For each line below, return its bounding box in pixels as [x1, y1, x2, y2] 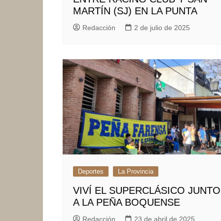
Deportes [78, 167, 104, 175]
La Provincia [118, 167, 153, 175]
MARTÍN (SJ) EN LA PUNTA [73, 5, 197, 16]
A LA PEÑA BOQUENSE [73, 196, 180, 208]
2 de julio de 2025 [134, 23, 190, 32]
